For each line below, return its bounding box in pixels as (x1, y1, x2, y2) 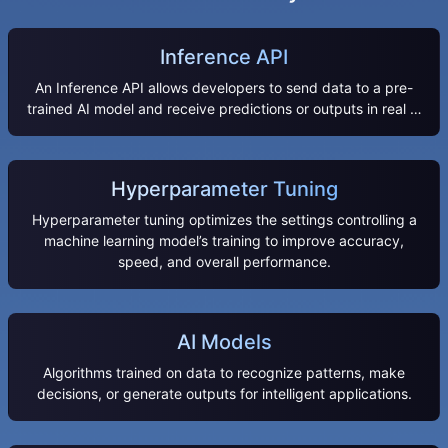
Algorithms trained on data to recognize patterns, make (43, 363, 405, 381)
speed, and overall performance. (117, 252, 331, 270)
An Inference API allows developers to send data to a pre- (35, 78, 413, 96)
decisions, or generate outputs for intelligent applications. (36, 384, 412, 402)
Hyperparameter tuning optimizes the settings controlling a (31, 210, 417, 228)
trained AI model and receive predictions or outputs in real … (26, 99, 422, 117)
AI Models (176, 329, 272, 354)
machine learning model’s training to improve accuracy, (44, 231, 404, 249)
